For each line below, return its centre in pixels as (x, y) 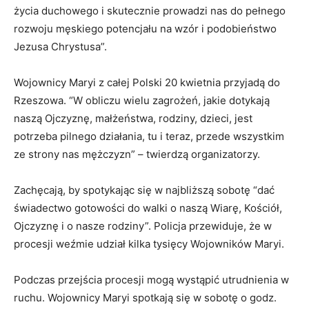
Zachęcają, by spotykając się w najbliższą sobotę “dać (144, 190)
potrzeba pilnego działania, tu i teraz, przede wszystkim (149, 137)
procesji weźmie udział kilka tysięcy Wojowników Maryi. (150, 244)
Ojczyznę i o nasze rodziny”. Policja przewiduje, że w (143, 226)
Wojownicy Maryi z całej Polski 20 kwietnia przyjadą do (147, 83)
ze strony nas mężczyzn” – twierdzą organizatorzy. (137, 154)
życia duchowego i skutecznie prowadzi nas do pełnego (150, 11)
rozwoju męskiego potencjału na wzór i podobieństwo (145, 29)
